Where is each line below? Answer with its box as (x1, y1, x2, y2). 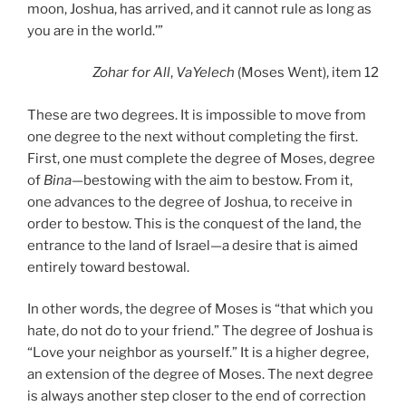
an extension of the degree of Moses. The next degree (27, 366, 373, 383)
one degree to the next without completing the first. (27, 128, 358, 145)
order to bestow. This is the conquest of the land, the (27, 215, 362, 232)
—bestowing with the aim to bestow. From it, (72, 171, 353, 188)
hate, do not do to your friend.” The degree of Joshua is (27, 323, 373, 340)
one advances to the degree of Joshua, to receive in (27, 193, 353, 210)
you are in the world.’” (27, 22, 163, 39)
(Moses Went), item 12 (235, 64, 379, 82)
